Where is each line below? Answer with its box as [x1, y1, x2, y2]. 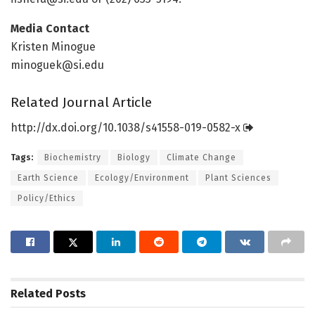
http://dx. [11, 121, 60, 135]
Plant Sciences [205, 173, 271, 184]
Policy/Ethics [18, 193, 76, 204]
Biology [117, 153, 150, 163]
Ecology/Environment [95, 173, 189, 184]
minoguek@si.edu [11, 58, 104, 72]
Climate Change [167, 153, 236, 163]
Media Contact [11, 22, 89, 36]
